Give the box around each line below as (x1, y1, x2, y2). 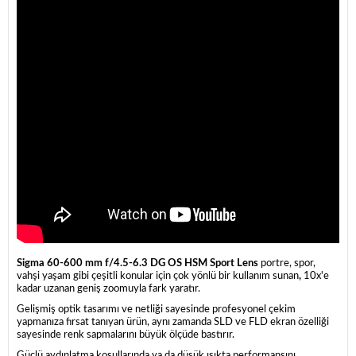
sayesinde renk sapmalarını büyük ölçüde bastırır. (17, 330, 234, 341)
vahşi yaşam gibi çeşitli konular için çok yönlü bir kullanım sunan (17, 271, 299, 282)
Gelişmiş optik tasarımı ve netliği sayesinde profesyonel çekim (17, 304, 296, 315)
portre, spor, (261, 258, 315, 269)
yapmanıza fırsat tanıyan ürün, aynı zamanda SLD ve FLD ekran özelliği (17, 317, 329, 328)
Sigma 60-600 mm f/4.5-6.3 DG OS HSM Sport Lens (17, 258, 261, 269)
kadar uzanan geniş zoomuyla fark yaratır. (17, 284, 200, 295)
